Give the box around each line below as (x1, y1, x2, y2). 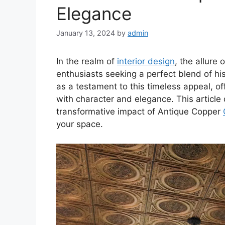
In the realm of (56, 56, 117, 67)
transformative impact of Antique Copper (56, 106, 223, 117)
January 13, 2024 (56, 29, 115, 38)
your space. (56, 119, 103, 130)
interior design (117, 56, 175, 67)
